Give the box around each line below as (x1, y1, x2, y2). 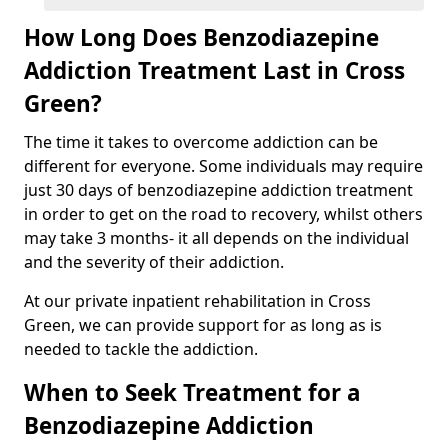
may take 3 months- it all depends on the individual (24, 226, 409, 249)
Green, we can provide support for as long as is (24, 313, 382, 336)
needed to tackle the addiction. (24, 337, 258, 360)
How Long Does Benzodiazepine (24, 21, 379, 53)
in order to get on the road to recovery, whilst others (24, 202, 423, 225)
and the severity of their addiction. (24, 250, 284, 273)
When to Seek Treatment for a (24, 376, 361, 408)
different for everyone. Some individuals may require (24, 154, 423, 177)
